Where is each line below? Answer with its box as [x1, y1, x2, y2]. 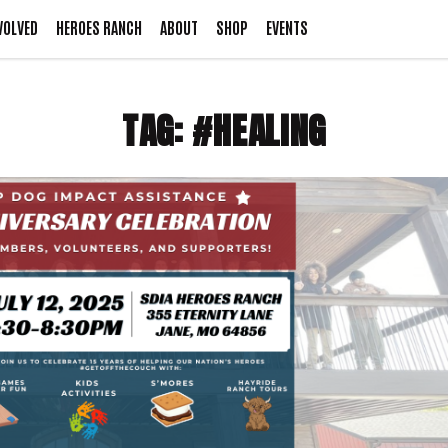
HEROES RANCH [56, 16, 142, 41]
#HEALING [192, 104, 327, 158]
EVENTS [266, 16, 308, 41]
